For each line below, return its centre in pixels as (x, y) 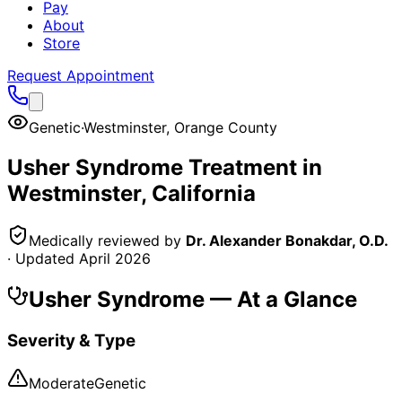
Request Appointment (81, 75)
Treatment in (253, 167)
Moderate (61, 384)
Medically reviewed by (105, 240)
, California (198, 193)
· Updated (43, 258)
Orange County (226, 127)
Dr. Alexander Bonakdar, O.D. (287, 240)
